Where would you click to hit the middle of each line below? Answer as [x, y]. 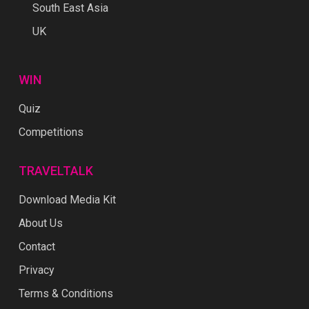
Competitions [51, 132]
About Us [40, 223]
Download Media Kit [67, 200]
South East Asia [70, 8]
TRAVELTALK [56, 171]
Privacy [36, 270]
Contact [37, 247]
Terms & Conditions [66, 294]
